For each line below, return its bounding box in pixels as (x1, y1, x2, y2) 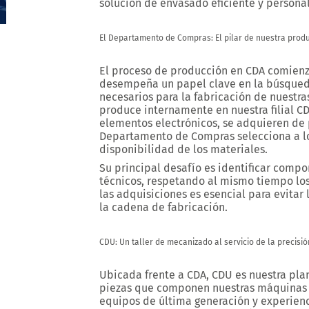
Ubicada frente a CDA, (99, 268, 212, 281)
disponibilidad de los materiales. (99, 143, 268, 156)
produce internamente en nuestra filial (99, 103, 297, 117)
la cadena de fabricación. (99, 201, 228, 214)
